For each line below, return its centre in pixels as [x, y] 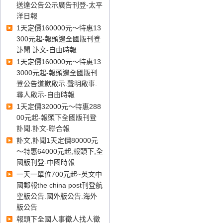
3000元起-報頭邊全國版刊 [57, 73]
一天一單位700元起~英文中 [59, 174]
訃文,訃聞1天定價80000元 [57, 140]
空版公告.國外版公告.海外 [57, 196]
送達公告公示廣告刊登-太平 [59, 5]
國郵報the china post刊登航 [59, 185]
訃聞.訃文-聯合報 [43, 128]
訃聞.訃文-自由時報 [47, 50]
